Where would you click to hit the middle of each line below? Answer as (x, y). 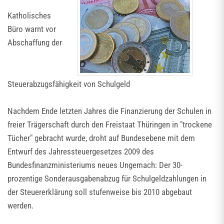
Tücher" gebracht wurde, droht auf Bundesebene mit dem (101, 138)
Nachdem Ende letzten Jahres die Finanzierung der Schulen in (109, 111)
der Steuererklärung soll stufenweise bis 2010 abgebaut (100, 192)
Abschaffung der (35, 42)
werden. (20, 205)
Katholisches (29, 15)
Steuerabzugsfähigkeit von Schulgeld (69, 84)
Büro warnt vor (32, 29)
